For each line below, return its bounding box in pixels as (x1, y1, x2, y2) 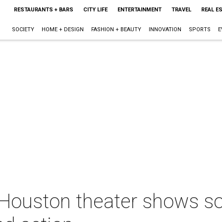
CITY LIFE (83, 6, 108, 13)
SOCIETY (11, 26, 34, 33)
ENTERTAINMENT (117, 6, 162, 13)
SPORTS (188, 26, 211, 33)
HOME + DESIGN (41, 26, 84, 33)
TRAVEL (171, 6, 191, 13)
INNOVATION (148, 26, 181, 33)
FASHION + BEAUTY (91, 26, 141, 33)
